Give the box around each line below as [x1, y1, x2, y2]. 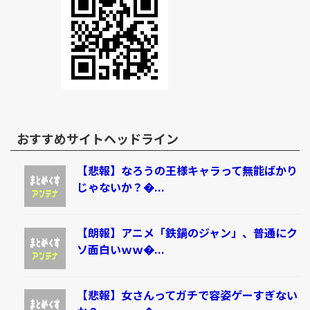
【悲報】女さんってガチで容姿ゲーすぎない [76, 286, 298, 303]
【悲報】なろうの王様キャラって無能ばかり [76, 162, 298, 179]
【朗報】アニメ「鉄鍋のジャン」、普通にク [76, 224, 298, 241]
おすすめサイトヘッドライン [17, 129, 179, 147]
